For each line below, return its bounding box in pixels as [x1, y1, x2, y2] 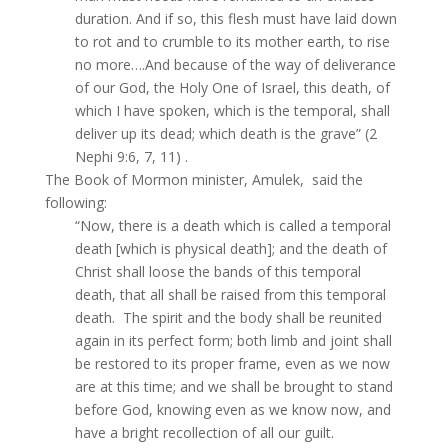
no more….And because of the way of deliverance [74, 55, 396, 75]
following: [44, 193, 107, 213]
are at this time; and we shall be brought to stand [74, 377, 393, 397]
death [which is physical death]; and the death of [74, 239, 387, 259]
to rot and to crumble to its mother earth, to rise [74, 32, 390, 52]
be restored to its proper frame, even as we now [74, 354, 390, 374]
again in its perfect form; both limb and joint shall [74, 331, 392, 351]
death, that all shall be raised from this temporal [74, 285, 386, 305]
